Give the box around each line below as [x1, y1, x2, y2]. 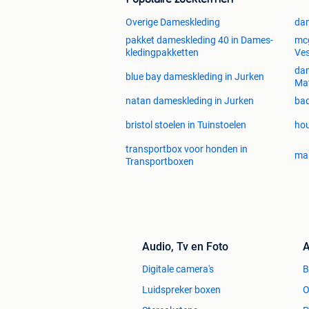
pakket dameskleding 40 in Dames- [126, 34, 273, 46]
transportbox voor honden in [126, 143, 248, 154]
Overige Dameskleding [126, 16, 220, 28]
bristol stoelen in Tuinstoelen [126, 119, 246, 130]
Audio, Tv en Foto [142, 239, 228, 253]
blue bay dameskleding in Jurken [126, 70, 264, 82]
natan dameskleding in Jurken [126, 94, 254, 106]
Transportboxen [126, 155, 194, 167]
